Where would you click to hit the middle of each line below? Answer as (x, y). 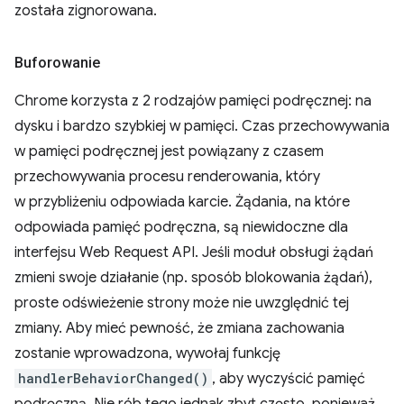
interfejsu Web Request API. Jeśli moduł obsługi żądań (194, 252)
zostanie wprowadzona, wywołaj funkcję (147, 353)
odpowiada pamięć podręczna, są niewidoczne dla (181, 227)
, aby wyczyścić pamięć (289, 379)
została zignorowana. (86, 11)
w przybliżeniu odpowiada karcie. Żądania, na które (182, 202)
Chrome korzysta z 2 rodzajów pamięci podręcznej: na (193, 101)
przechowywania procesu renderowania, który (167, 177)
